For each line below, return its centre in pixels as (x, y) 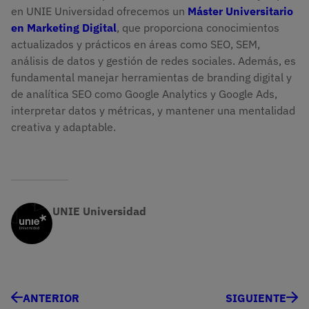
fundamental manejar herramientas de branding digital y (151, 77)
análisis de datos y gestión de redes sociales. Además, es (153, 60)
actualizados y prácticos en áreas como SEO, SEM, (136, 44)
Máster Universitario (240, 11)
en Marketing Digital (64, 27)
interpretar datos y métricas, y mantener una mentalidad (153, 110)
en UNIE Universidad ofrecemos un (99, 11)
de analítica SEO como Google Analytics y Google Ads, (144, 93)
